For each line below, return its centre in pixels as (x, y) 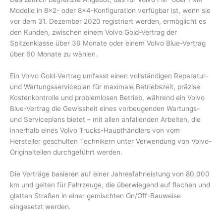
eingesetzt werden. (40, 207)
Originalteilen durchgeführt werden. (66, 152)
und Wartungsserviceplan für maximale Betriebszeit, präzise (105, 87)
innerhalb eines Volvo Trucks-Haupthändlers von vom (95, 131)
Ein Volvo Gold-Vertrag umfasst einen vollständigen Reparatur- (109, 76)
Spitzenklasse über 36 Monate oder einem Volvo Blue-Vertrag (108, 43)
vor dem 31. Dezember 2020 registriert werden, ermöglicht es (108, 22)
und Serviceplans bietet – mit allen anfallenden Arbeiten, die (105, 120)
